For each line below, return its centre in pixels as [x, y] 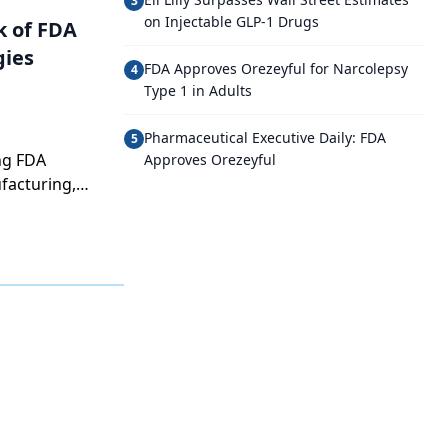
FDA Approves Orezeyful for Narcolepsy [276, 68]
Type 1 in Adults [198, 90]
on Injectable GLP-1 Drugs [231, 21]
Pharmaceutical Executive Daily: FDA [265, 137]
